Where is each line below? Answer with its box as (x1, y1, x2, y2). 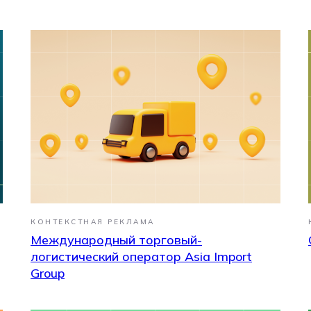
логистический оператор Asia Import (31, 248, 252, 264)
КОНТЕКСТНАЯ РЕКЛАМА (31, 217, 155, 226)
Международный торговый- (31, 231, 202, 248)
